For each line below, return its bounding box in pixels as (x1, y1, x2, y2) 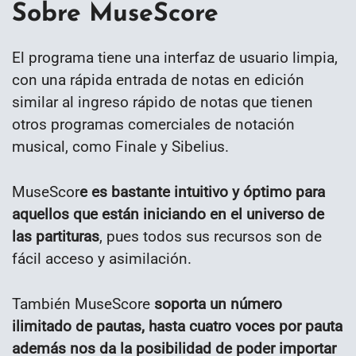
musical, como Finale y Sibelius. (12, 137, 229, 157)
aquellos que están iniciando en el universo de (12, 204, 324, 223)
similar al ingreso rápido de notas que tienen (12, 93, 313, 112)
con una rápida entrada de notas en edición (12, 71, 304, 90)
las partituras (12, 226, 99, 246)
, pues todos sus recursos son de (99, 226, 322, 246)
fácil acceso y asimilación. (12, 249, 192, 268)
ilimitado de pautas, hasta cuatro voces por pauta (12, 316, 342, 335)
